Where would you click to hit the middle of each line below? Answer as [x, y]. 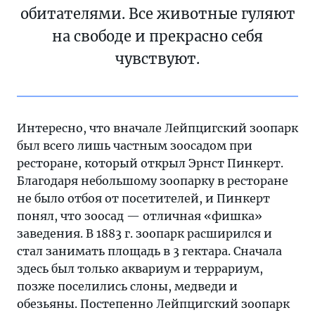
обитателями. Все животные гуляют [157, 14]
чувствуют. [157, 59]
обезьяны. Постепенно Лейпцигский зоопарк [153, 304]
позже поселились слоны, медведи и [127, 287]
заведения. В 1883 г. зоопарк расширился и [144, 234]
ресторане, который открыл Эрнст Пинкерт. [150, 163]
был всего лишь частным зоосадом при [135, 146]
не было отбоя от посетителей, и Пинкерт [143, 199]
